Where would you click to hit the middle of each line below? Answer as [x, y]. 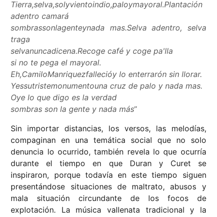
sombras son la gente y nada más [73, 109]
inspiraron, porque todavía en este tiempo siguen [108, 175]
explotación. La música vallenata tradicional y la [108, 210]
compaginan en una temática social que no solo [108, 140]
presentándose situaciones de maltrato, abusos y [108, 187]
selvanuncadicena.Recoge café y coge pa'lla [92, 51]
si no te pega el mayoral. [56, 63]
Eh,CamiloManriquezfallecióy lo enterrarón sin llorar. [107, 74]
